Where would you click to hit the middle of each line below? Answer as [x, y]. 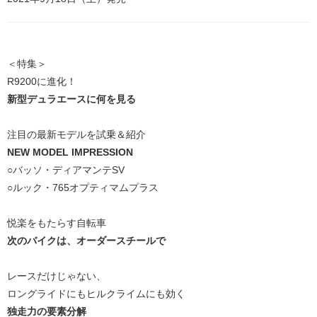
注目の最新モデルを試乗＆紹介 [76, 135]
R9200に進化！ [42, 82]
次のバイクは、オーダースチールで [86, 241]
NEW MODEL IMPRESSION [70, 152]
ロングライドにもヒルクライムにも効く [96, 294]
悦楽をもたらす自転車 [57, 223]
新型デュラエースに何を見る [71, 99]
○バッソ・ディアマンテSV [66, 170]
